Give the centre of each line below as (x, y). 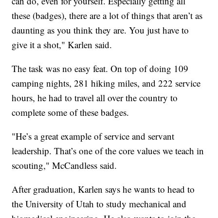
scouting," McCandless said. (64, 165)
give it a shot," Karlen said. (62, 44)
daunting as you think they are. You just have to (100, 30)
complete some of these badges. (71, 112)
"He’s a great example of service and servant (93, 136)
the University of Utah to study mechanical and (99, 203)
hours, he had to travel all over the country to (95, 97)
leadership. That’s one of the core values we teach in (108, 150)
